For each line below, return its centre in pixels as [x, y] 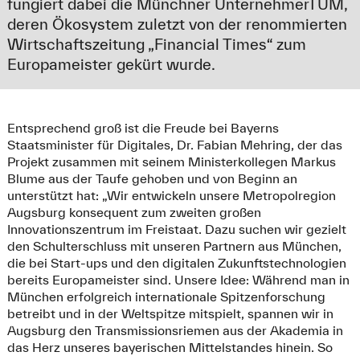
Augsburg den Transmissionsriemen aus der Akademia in [175, 331]
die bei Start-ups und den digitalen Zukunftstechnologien [176, 263]
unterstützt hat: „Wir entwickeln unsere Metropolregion [171, 196]
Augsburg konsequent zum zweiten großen [134, 213]
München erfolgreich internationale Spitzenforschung [166, 297]
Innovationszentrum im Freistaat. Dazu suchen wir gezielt [176, 229]
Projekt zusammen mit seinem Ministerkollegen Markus [171, 162]
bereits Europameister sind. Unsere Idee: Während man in [178, 280]
